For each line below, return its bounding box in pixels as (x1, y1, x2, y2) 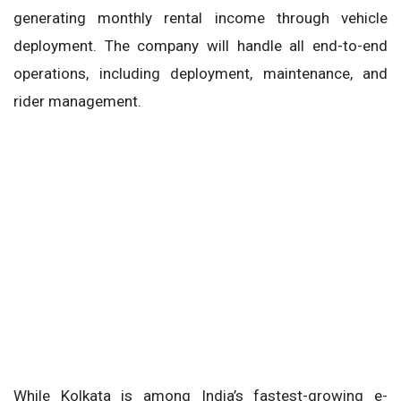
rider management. (13, 91, 141, 110)
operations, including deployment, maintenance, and (13, 64, 388, 82)
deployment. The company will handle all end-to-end (13, 36, 388, 55)
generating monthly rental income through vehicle (13, 8, 388, 27)
